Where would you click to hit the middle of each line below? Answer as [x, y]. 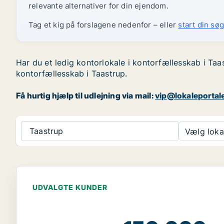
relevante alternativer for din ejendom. [98, 6]
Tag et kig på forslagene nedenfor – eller [103, 25]
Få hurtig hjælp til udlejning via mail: [85, 95]
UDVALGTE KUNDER [70, 187]
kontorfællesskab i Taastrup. [72, 73]
